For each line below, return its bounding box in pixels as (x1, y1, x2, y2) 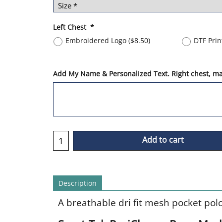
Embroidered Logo (65, 35, 128, 45)
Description (58, 178, 97, 188)
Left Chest (53, 22, 90, 32)
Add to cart (142, 134, 184, 146)
